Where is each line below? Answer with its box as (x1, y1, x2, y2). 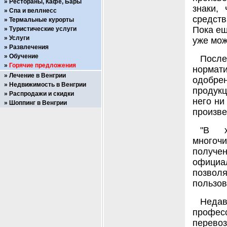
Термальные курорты (9, 16, 74, 23)
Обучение (9, 53, 39, 60)
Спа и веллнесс (9, 7, 57, 14)
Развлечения (9, 44, 49, 51)
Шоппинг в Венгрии (9, 99, 67, 106)
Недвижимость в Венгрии (9, 81, 86, 88)
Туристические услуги (9, 25, 77, 32)
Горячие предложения (9, 62, 76, 69)
